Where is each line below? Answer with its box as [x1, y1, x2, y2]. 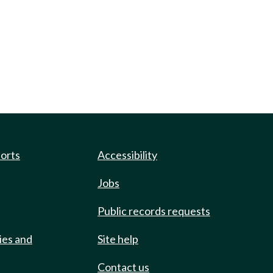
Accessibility [97, 148, 157, 161]
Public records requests [97, 204, 210, 218]
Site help [97, 232, 138, 246]
